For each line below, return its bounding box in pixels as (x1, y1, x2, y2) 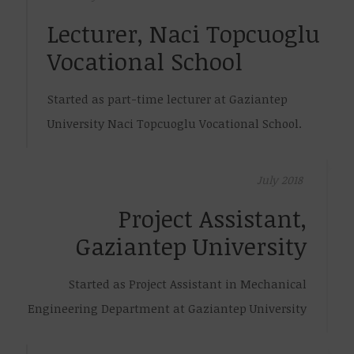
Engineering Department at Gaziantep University (28, 300, 307, 316)
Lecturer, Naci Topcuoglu (47, 17, 320, 50)
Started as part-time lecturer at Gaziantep (47, 91, 288, 107)
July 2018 (257, 172, 303, 187)
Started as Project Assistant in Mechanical (69, 276, 307, 292)
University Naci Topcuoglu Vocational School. (47, 115, 302, 131)
